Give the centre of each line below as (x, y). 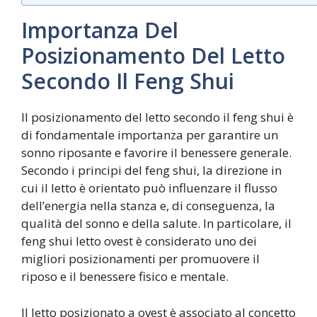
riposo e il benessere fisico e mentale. (125, 277)
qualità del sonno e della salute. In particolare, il (156, 224)
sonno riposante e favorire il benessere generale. (156, 153)
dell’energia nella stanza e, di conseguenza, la (148, 206)
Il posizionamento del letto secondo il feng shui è (157, 117)
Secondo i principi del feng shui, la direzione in (151, 171)
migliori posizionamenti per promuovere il (140, 259)
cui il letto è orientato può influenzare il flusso (149, 188)
